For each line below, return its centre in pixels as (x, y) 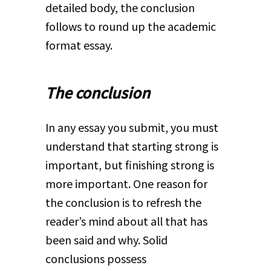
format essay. (79, 44)
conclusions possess (96, 259)
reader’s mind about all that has (126, 221)
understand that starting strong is (132, 146)
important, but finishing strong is (129, 165)
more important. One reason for (126, 184)
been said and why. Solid (106, 240)
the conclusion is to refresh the (123, 202)
